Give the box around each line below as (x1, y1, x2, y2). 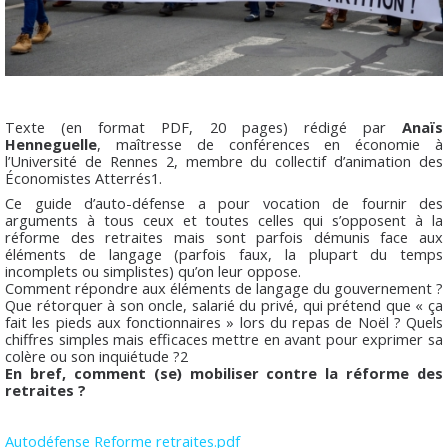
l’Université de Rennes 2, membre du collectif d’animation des (5, 151, 443, 172)
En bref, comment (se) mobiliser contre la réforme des (5, 363, 443, 384)
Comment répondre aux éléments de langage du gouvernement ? (5, 278, 443, 299)
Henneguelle (5, 134, 97, 155)
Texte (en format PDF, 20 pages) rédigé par (5, 117, 402, 138)
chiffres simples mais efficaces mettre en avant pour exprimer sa (5, 329, 443, 350)
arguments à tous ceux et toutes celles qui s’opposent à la (5, 210, 443, 231)
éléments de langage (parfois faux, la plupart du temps (5, 244, 443, 265)
